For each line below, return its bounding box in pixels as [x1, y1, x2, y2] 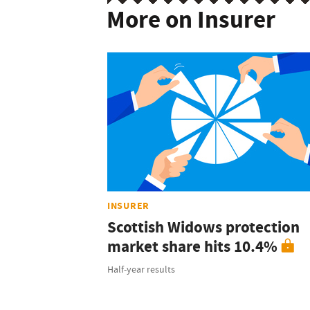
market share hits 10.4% [107, 236, 277, 258]
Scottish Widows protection [107, 217, 300, 239]
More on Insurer [107, 3, 275, 36]
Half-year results [107, 263, 175, 276]
